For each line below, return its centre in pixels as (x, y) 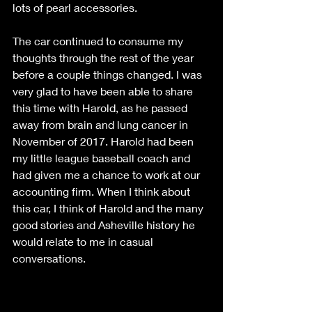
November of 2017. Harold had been (104, 141)
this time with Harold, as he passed (101, 107)
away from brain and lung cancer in (102, 124)
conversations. (52, 258)
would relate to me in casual (84, 241)
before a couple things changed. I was (109, 74)
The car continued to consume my (99, 40)
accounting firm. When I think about (103, 191)
